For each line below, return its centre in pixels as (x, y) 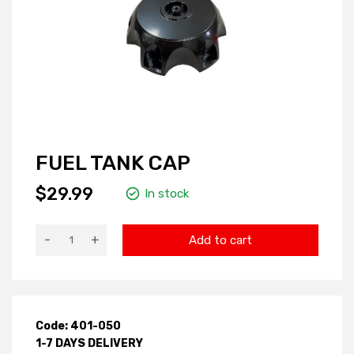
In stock (167, 194)
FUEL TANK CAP (113, 163)
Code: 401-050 (78, 326)
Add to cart (220, 240)
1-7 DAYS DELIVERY (89, 343)
